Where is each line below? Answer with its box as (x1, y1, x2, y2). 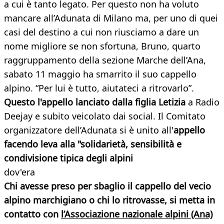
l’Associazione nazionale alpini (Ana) (61, 208, 212, 220)
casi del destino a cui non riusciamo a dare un (4, 26, 199, 38)
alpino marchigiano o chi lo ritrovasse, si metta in (4, 194, 215, 206)
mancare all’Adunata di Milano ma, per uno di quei (4, 12, 218, 24)
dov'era (4, 166, 35, 178)
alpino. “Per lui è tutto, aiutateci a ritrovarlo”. (4, 82, 194, 94)
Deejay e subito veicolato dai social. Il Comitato (4, 110, 205, 122)
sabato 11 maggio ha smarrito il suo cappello (4, 68, 196, 80)
